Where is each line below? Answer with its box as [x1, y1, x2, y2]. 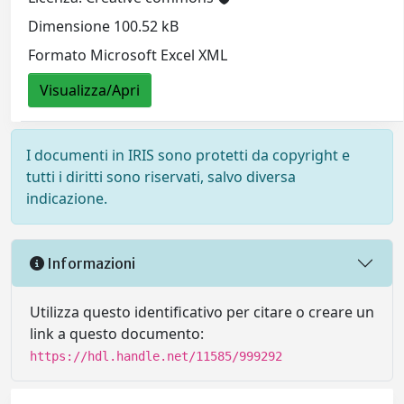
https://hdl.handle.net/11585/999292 [30, 349, 282, 364]
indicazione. [26, 188, 107, 209]
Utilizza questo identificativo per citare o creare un [30, 302, 374, 323]
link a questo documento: [30, 324, 204, 344]
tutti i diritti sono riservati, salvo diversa [26, 167, 296, 188]
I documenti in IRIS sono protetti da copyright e [26, 145, 350, 166]
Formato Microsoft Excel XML [28, 44, 228, 65]
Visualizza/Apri [40, 79, 141, 100]
